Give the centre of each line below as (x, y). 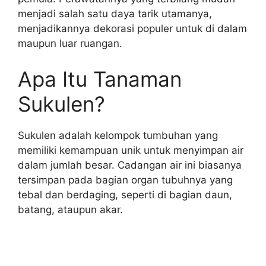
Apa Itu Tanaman (100, 79)
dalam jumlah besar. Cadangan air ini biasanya (130, 165)
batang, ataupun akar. (70, 209)
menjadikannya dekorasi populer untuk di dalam (132, 29)
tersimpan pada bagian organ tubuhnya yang (125, 180)
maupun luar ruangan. (70, 44)
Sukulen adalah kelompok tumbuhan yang (118, 135)
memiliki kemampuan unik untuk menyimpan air (131, 150)
